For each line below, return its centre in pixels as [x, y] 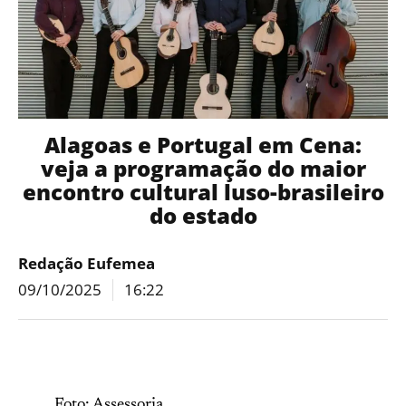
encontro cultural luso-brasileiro [203, 192]
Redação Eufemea [87, 263]
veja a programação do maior [203, 168]
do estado [203, 215]
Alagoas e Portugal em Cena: [203, 145]
